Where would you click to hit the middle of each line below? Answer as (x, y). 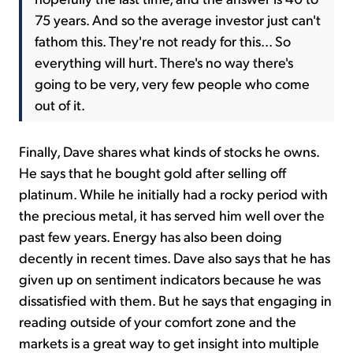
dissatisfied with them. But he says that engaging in (175, 300)
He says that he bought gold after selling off (152, 173)
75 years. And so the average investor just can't (178, 20)
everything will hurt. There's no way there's (164, 62)
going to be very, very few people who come (172, 84)
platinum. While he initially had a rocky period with (173, 194)
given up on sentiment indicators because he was (170, 279)
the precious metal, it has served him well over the (172, 215)
